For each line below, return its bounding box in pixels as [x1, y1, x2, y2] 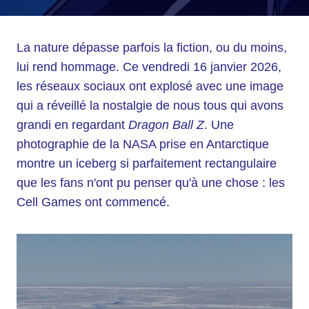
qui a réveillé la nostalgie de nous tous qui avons [17, 99, 283, 112]
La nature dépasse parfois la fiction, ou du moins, [17, 41, 287, 54]
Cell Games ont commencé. [17, 195, 170, 209]
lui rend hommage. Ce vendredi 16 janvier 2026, [17, 60, 281, 74]
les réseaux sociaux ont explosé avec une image [17, 79, 283, 93]
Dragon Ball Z [128, 118, 204, 132]
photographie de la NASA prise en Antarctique [17, 137, 269, 151]
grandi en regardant [17, 118, 128, 132]
